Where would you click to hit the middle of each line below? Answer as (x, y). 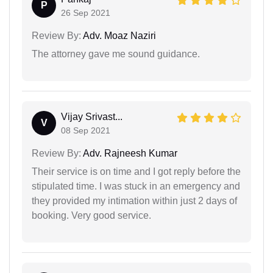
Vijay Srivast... (92, 116)
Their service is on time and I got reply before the (136, 171)
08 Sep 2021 (86, 130)
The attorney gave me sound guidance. (116, 54)
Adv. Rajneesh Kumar (129, 153)
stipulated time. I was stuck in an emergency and (136, 186)
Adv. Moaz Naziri (119, 35)
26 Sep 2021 (86, 12)
